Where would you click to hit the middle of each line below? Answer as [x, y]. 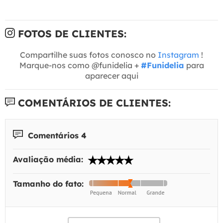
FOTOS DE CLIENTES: [71, 33]
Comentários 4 [56, 135]
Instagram [178, 55]
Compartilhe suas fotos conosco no [89, 55]
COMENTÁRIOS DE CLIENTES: [93, 103]
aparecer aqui [111, 75]
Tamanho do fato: [50, 184]
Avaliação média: [49, 160]
